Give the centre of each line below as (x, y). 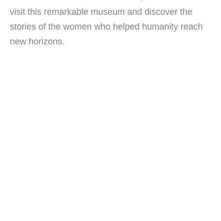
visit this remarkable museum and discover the (101, 12)
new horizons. (37, 41)
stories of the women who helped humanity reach (106, 27)
